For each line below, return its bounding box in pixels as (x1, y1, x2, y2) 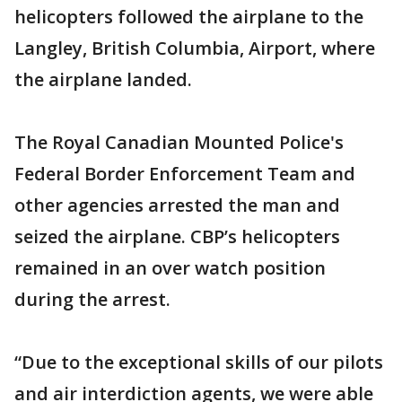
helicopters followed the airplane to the (14, 4, 363, 29)
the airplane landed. (14, 67, 192, 92)
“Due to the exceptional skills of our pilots (14, 350, 383, 374)
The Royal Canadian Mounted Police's (14, 130, 344, 154)
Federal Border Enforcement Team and (14, 162, 355, 186)
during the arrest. (14, 287, 170, 311)
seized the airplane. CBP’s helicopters (14, 224, 340, 249)
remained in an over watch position (14, 256, 326, 280)
